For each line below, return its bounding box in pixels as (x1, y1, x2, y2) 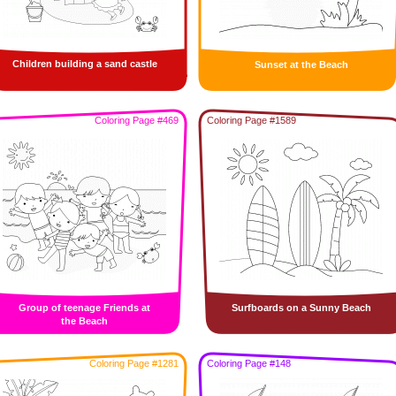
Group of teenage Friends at (19, 302, 150, 313)
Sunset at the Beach (254, 59, 348, 70)
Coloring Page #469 (95, 115, 179, 126)
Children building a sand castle (11, 58, 157, 69)
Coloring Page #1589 (207, 115, 296, 126)
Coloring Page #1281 (89, 358, 179, 369)
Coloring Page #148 (207, 358, 291, 369)
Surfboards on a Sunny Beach (231, 302, 371, 313)
